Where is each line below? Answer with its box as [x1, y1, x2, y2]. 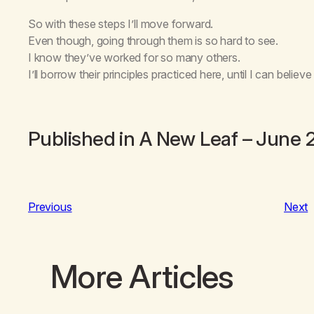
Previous [28, 199, 72, 214]
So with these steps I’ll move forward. [28, 16, 214, 31]
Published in [28, 126, 139, 151]
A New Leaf [139, 126, 238, 151]
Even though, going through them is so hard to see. [28, 33, 278, 48]
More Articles [50, 256, 234, 296]
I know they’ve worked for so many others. [28, 50, 240, 64]
